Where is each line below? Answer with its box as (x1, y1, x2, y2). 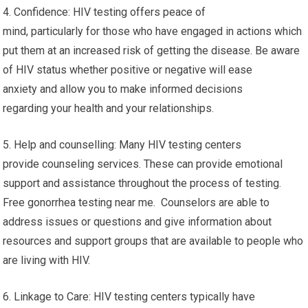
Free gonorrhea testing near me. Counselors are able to (3, 196, 270, 210)
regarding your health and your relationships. (3, 102, 214, 115)
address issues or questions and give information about (3, 215, 272, 229)
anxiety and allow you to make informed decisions (3, 82, 243, 96)
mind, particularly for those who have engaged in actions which (3, 25, 302, 38)
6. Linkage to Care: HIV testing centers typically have (3, 290, 256, 304)
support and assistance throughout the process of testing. (3, 177, 282, 190)
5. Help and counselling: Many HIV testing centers (3, 138, 242, 152)
